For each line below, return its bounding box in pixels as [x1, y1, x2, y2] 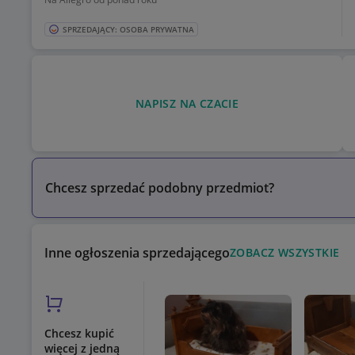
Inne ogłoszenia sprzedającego [44, 244, 230, 262]
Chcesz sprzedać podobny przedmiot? [45, 179, 274, 197]
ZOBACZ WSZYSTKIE [230, 245, 340, 261]
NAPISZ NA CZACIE [135, 95, 239, 111]
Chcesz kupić [44, 326, 114, 342]
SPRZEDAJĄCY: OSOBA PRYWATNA [63, 24, 194, 36]
